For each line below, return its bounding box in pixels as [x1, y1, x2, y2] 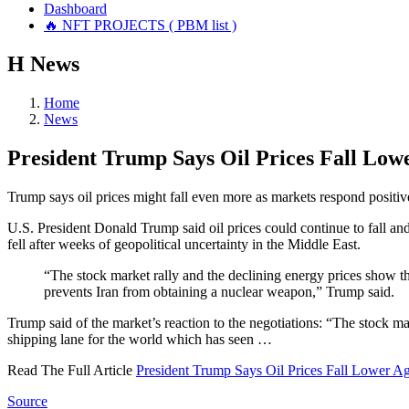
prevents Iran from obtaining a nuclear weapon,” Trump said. [44, 283, 394, 299]
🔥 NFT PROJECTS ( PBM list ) [44, 16, 236, 33]
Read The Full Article [7, 362, 136, 378]
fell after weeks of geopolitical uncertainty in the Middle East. [7, 236, 361, 252]
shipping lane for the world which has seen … [7, 330, 272, 347]
